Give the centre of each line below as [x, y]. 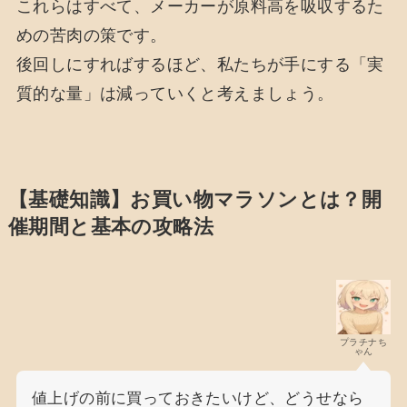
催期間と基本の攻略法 [110, 227]
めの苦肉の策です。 [91, 35]
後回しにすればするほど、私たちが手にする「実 [200, 64]
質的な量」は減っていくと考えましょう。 [175, 93]
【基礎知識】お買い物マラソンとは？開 [195, 199]
